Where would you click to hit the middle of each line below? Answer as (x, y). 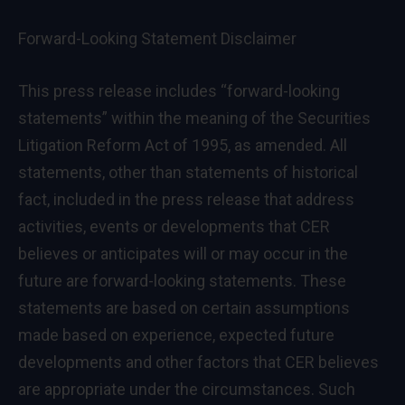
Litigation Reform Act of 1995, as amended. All (183, 146)
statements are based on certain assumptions (184, 308)
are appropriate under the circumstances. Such (187, 390)
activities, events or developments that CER (174, 227)
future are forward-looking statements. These (182, 281)
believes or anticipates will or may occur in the (183, 254)
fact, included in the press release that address (186, 200)
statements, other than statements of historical (188, 173)
